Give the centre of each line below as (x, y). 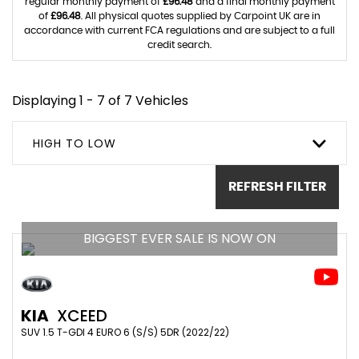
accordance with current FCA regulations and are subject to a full (179, 30)
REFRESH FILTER (277, 187)
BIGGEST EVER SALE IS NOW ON (179, 238)
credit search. (179, 44)
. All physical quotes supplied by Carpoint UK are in (201, 16)
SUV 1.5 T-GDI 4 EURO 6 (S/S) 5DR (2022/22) (125, 332)
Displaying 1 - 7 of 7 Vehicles (100, 100)
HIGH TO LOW (75, 143)
